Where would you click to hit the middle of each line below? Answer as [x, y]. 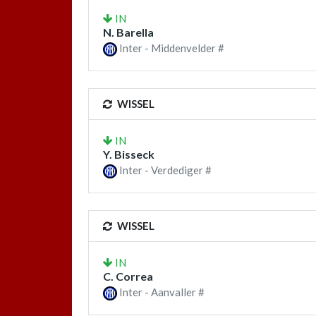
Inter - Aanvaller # [161, 292]
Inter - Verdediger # [164, 170]
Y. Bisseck [129, 154]
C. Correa [128, 276]
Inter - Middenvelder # [171, 48]
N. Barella [128, 32]
